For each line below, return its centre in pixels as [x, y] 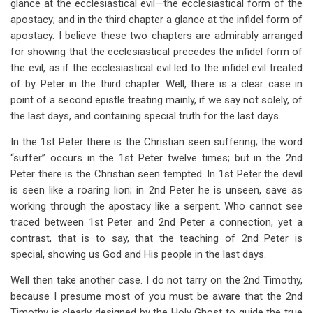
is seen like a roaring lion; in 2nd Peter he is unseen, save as [156, 190]
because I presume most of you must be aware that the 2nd [156, 296]
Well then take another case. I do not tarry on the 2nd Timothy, [156, 280]
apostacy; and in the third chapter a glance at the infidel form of [156, 20]
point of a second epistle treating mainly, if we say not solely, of [156, 100]
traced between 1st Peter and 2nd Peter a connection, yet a [156, 222]
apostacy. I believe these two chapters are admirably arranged [156, 36]
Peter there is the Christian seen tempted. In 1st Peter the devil [156, 174]
